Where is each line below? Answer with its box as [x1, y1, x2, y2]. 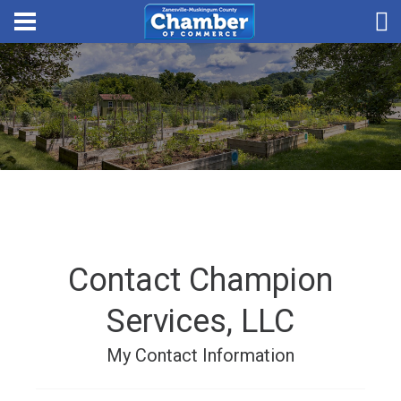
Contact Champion [68, 261, 333, 299]
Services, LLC [107, 303, 294, 340]
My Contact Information [107, 345, 294, 366]
